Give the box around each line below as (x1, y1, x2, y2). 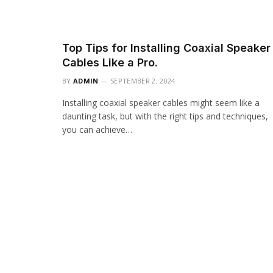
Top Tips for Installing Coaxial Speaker (62, 41, 271, 55)
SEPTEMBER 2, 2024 (110, 76, 175, 86)
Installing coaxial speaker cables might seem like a (62, 97, 260, 109)
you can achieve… (62, 124, 132, 136)
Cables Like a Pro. (62, 56, 158, 69)
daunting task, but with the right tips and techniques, (62, 110, 268, 122)
